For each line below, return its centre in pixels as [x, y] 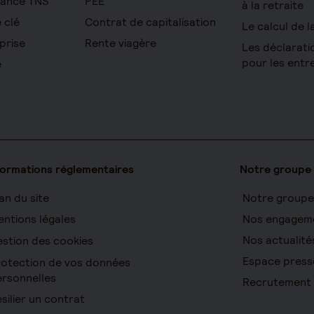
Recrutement [277, 282]
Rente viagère [121, 43]
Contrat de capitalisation [151, 22]
